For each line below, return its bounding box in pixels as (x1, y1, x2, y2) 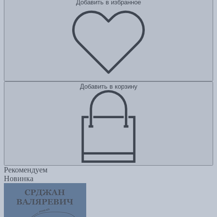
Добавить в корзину (79, 83, 138, 91)
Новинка (4, 174, 33, 183)
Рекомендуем (4, 166, 47, 174)
